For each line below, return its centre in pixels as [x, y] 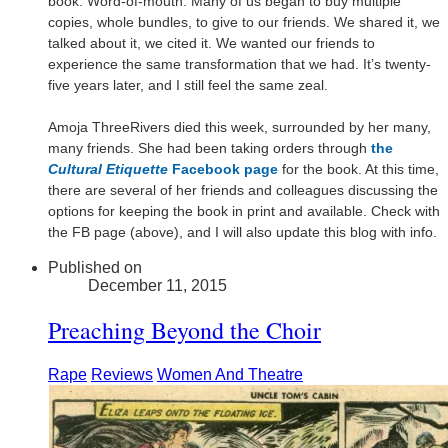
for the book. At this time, [360, 168]
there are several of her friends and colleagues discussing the [243, 189]
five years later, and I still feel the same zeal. [188, 84]
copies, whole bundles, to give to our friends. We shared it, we [244, 21]
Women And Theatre [230, 374]
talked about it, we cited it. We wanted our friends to [211, 42]
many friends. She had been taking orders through [209, 147]
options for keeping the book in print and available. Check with [244, 210]
